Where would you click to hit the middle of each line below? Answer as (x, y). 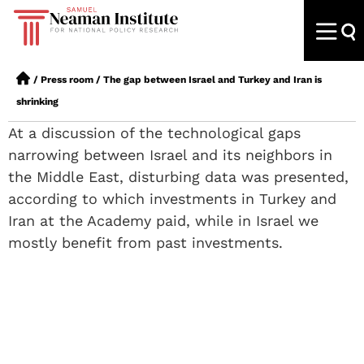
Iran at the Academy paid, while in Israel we (163, 221)
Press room (67, 80)
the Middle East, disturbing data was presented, (178, 177)
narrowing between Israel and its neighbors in (170, 155)
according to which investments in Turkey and (172, 199)
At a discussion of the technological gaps (154, 133)
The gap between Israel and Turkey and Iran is (212, 80)
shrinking (37, 102)
